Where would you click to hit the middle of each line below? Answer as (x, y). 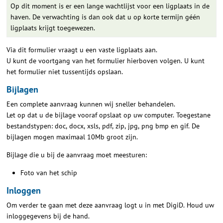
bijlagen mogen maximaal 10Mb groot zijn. (72, 137)
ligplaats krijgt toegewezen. (53, 28)
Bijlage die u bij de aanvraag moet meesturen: (77, 155)
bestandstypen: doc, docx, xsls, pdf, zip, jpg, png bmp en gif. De (103, 126)
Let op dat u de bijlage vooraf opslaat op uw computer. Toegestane (109, 115)
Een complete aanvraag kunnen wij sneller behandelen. (92, 104)
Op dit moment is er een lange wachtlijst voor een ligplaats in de (110, 6)
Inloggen (24, 190)
